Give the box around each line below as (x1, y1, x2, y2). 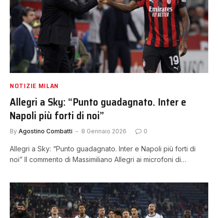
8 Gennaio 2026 (81, 127, 127, 135)
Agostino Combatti (18, 127, 73, 135)
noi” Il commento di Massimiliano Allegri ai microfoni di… (10, 155, 186, 163)
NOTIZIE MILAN (10, 80, 59, 91)
